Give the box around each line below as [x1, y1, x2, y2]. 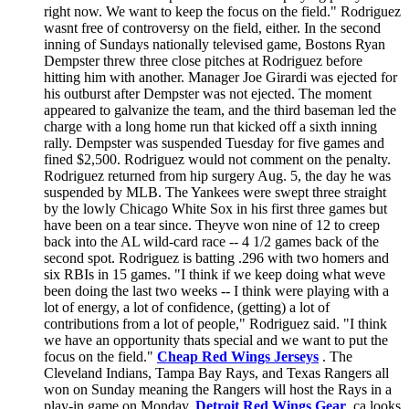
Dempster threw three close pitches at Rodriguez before [44, 52, 362, 68]
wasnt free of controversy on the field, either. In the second [44, 19, 381, 36]
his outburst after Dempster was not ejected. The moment [44, 85, 372, 101]
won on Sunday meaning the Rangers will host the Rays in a [44, 381, 392, 397]
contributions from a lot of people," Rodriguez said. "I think [44, 315, 387, 331]
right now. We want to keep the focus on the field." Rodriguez [44, 3, 401, 19]
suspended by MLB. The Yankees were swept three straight [44, 184, 386, 200]
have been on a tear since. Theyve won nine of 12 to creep [44, 216, 380, 233]
